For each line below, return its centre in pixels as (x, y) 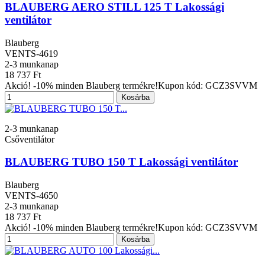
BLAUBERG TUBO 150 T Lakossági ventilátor (121, 162)
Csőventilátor (30, 139)
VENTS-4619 (31, 53)
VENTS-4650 (31, 196)
